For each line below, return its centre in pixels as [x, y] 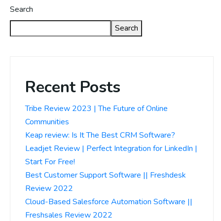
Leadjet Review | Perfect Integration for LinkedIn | [111, 149]
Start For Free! [50, 162]
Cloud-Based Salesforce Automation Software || [109, 202]
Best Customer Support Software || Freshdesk [106, 175]
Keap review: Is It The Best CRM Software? [100, 135]
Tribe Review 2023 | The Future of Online [96, 109]
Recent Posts [73, 87]
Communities [47, 122]
